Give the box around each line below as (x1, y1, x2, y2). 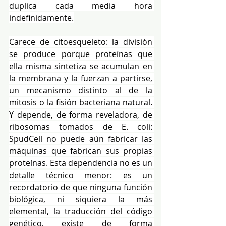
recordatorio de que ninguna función (9, 181, 152, 193)
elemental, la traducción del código (9, 205, 152, 217)
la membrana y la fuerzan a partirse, (9, 72, 152, 84)
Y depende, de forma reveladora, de (9, 108, 152, 120)
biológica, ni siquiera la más (9, 193, 152, 205)
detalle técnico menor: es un (9, 169, 152, 181)
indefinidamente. (9, 12, 74, 23)
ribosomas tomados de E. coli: (9, 121, 152, 132)
